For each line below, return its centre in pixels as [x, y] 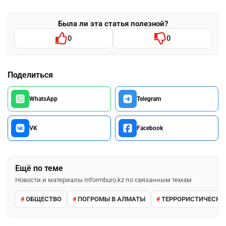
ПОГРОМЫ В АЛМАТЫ [111, 199]
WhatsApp [43, 99]
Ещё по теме [39, 168]
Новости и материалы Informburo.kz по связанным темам [103, 180]
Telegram [149, 99]
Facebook [150, 128]
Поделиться [30, 75]
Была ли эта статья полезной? [113, 23]
